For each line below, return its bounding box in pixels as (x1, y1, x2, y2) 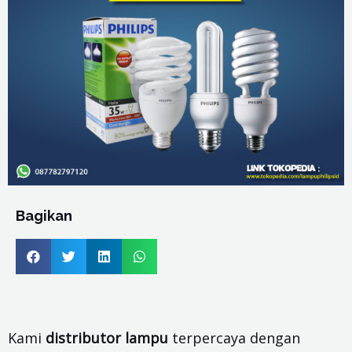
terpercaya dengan (168, 328, 300, 347)
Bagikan (16, 207, 72, 224)
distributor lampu (46, 328, 168, 347)
